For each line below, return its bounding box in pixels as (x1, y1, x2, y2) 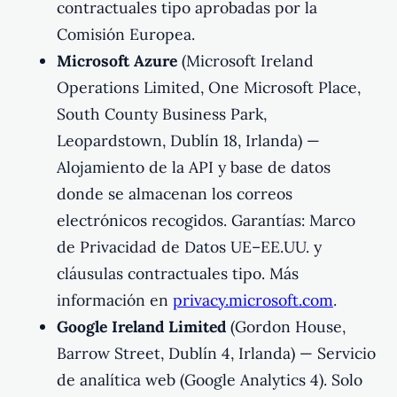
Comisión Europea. (57, 23, 195, 44)
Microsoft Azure (57, 50, 177, 71)
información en (57, 289, 173, 310)
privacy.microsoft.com (173, 289, 333, 310)
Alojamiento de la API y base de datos (57, 156, 331, 177)
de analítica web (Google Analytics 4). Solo (57, 369, 362, 390)
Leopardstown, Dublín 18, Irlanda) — (57, 129, 320, 151)
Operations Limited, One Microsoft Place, (57, 76, 361, 97)
